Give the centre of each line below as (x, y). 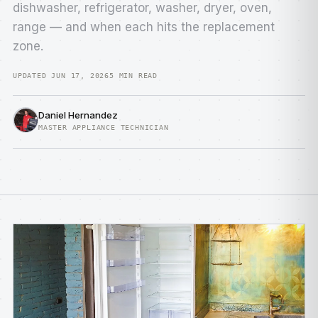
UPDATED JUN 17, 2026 (61, 76)
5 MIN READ (133, 76)
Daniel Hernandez (78, 115)
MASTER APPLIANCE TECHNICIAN (104, 127)
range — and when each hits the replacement (144, 27)
